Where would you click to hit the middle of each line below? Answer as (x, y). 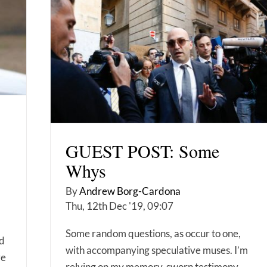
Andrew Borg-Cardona (130, 191)
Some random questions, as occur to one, (153, 233)
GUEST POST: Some (142, 150)
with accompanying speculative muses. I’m (157, 250)
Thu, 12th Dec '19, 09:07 (119, 206)
